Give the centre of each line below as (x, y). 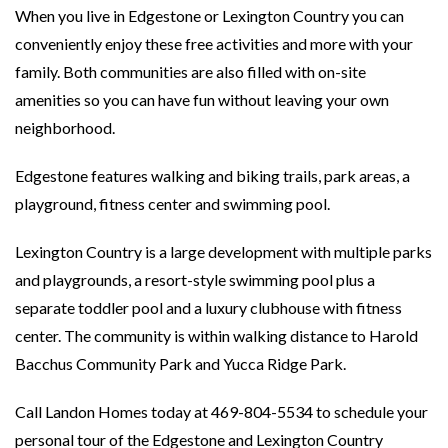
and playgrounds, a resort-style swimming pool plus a (195, 279)
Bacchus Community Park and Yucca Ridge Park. (180, 363)
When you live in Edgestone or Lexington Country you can (209, 15)
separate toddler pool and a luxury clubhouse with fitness (208, 307)
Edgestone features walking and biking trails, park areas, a (212, 175)
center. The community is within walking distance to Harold (216, 335)
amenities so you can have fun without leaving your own (202, 99)
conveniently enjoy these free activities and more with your (214, 43)
